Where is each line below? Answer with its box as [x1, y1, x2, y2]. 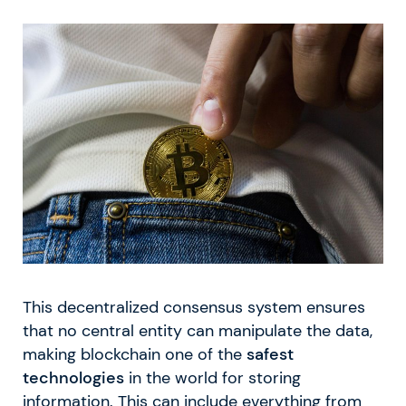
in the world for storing [124, 368, 301, 389]
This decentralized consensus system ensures [23, 297, 365, 318]
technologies [23, 368, 124, 389]
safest [246, 344, 294, 365]
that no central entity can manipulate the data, [23, 321, 372, 342]
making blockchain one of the [23, 344, 246, 365]
